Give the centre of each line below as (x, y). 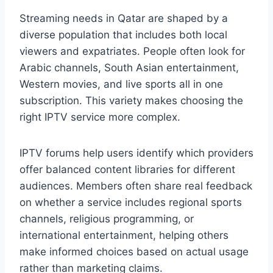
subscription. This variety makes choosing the (131, 101)
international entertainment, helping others (124, 236)
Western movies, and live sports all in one (121, 84)
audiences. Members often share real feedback (136, 186)
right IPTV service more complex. (100, 117)
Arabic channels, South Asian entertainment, (129, 68)
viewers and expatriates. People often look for (132, 51)
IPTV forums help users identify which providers (136, 153)
